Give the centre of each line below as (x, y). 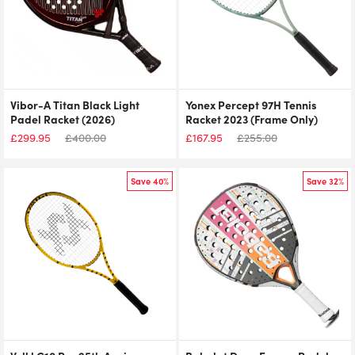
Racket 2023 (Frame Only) (252, 119)
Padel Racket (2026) (63, 119)
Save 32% (325, 181)
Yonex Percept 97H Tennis (251, 105)
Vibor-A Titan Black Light (75, 105)
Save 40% (150, 181)
